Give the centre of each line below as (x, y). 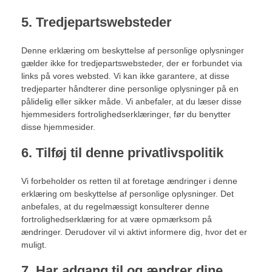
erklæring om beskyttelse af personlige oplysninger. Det (127, 194)
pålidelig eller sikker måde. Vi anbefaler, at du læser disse (131, 101)
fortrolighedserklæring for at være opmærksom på (117, 219)
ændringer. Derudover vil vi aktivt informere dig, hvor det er (134, 232)
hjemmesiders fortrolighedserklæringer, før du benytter (126, 114)
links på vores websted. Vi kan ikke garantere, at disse (125, 76)
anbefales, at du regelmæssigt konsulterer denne (115, 206)
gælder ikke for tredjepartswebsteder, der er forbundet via (132, 63)
